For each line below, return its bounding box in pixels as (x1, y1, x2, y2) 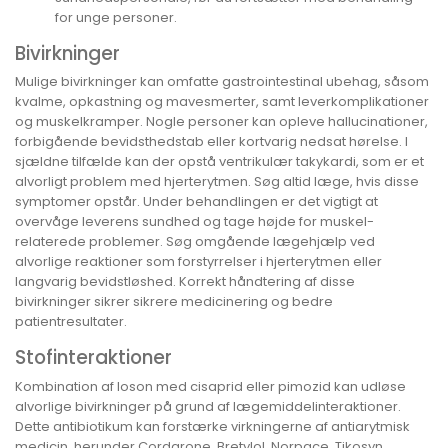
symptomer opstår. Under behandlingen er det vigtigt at (15, 192, 378, 212)
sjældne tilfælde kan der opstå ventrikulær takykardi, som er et (15, 152, 424, 172)
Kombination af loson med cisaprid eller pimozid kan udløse (15, 376, 406, 396)
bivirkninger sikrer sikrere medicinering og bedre (15, 292, 333, 312)
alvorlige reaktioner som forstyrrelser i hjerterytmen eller (15, 252, 382, 272)
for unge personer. (55, 7, 177, 27)
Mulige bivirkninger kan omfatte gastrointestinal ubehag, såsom (15, 72, 429, 92)
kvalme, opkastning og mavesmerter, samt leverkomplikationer (15, 92, 429, 112)
